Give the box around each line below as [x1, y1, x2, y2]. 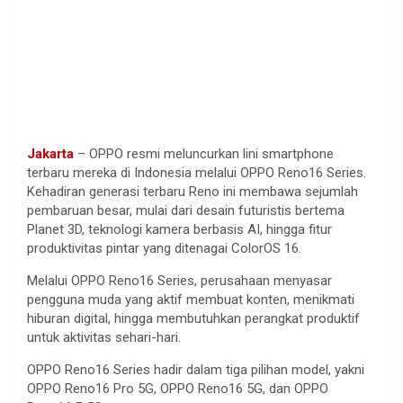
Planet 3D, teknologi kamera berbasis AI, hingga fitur [27, 220, 332, 237]
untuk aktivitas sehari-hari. [27, 328, 181, 345]
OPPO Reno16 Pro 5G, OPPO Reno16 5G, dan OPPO [27, 380, 328, 397]
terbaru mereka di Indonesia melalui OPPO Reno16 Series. [27, 164, 366, 181]
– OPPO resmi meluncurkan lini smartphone [74, 145, 334, 162]
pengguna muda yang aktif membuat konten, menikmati [27, 291, 354, 308]
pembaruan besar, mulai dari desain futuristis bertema [27, 201, 345, 219]
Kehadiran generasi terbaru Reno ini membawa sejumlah [27, 183, 358, 200]
